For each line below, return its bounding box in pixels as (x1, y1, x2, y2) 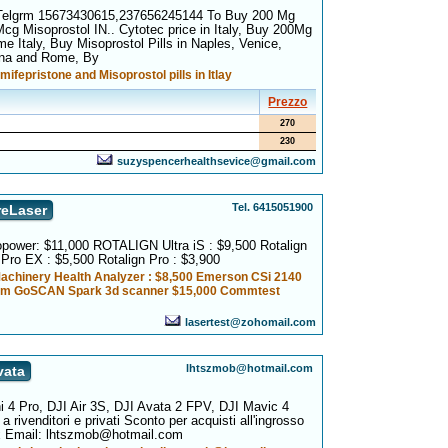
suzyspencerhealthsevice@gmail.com (117, 155, 317, 167)
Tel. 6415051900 (232, 201, 314, 213)
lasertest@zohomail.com (185, 316, 317, 328)
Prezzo (268, 95, 308, 109)
